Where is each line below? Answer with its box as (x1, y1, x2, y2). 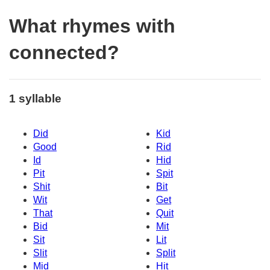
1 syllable (9, 92, 61, 105)
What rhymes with (9, 15, 175, 37)
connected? (9, 42, 119, 64)
